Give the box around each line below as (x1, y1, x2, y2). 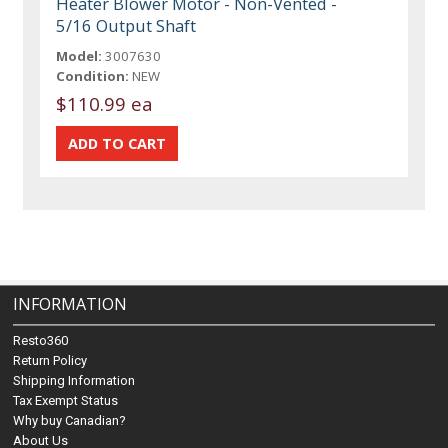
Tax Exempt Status (13, 393, 119, 408)
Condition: (56, 66, 130, 85)
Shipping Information (13, 373, 136, 388)
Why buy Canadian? (13, 413, 127, 428)
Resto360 (13, 333, 69, 348)
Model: (56, 46, 103, 65)
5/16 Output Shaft (56, 13, 197, 37)
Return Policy (13, 353, 88, 368)
